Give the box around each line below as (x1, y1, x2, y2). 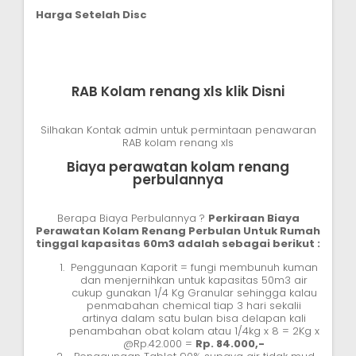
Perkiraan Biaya (207, 210, 300, 226)
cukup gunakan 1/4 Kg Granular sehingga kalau (71, 284, 317, 300)
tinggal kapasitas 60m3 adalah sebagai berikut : (36, 235, 320, 251)
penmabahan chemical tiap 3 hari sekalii (87, 297, 301, 313)
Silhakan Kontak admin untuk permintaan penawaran (40, 122, 316, 137)
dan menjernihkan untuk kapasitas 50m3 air (80, 272, 308, 288)
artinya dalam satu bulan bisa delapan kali (82, 310, 306, 326)
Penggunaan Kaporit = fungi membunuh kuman (70, 259, 318, 275)
